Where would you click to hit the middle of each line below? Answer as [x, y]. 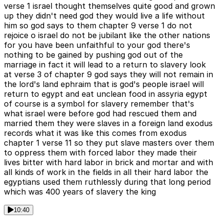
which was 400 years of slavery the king [80, 191]
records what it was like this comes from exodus [95, 133]
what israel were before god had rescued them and [100, 113]
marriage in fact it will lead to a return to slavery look [105, 64]
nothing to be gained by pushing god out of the [93, 55]
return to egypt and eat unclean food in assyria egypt [106, 94]
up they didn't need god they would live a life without [104, 15]
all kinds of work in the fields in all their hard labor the [106, 172]
